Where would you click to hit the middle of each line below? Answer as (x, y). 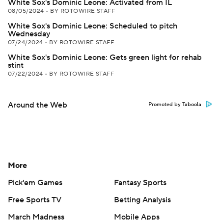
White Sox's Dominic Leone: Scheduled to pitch (93, 26)
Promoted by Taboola (175, 105)
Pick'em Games (35, 183)
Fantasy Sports (140, 183)
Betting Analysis (142, 200)
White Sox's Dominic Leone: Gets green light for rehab (105, 57)
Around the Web (38, 105)
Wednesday (29, 34)
